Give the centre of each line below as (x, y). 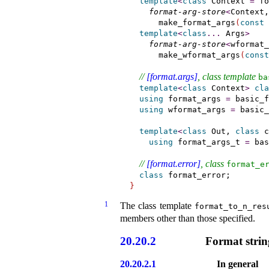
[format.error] (173, 163)
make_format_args (182, 22)
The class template (157, 205)
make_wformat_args (185, 55)
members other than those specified (186, 218)
